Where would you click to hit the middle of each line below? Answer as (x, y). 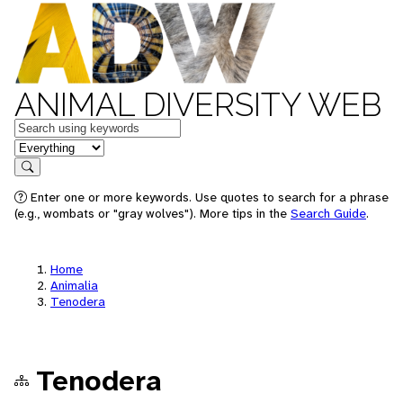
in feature (43, 146)
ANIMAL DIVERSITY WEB (198, 104)
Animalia (74, 285)
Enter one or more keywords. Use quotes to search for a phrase (208, 197)
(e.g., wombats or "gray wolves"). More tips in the (152, 213)
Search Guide (328, 213)
